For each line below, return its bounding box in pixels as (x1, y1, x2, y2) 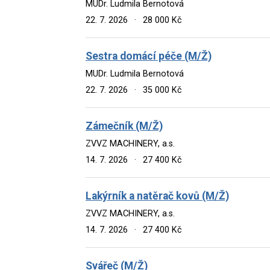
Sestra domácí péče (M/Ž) (86, 49, 212, 62)
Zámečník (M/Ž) (86, 119, 163, 132)
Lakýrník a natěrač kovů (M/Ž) (86, 189, 229, 202)
